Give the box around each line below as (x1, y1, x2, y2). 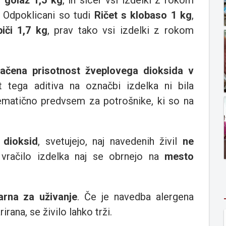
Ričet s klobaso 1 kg (94, 9, 192, 22)
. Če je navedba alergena (77, 191, 194, 203)
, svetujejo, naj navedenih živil (38, 135, 183, 148)
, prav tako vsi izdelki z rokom (47, 24, 194, 37)
